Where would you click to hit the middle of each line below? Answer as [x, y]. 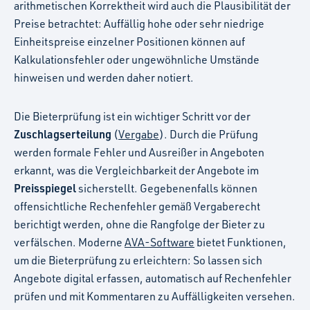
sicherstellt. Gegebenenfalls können [167, 188]
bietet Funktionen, [240, 242]
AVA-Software [159, 242]
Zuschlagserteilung [63, 134]
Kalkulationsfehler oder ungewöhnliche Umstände [137, 59]
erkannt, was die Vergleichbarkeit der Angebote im [136, 170]
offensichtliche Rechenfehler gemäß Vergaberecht [137, 206]
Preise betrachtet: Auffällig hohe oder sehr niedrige [139, 23]
